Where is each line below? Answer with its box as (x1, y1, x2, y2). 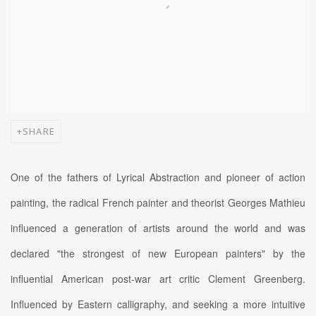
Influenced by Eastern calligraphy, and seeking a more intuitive (11, 297, 305, 312)
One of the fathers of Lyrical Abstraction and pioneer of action (11, 170, 305, 185)
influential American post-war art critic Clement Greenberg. (11, 272, 305, 286)
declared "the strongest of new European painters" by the (11, 246, 305, 261)
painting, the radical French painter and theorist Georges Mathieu (11, 195, 305, 210)
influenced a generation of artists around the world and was (11, 221, 305, 236)
